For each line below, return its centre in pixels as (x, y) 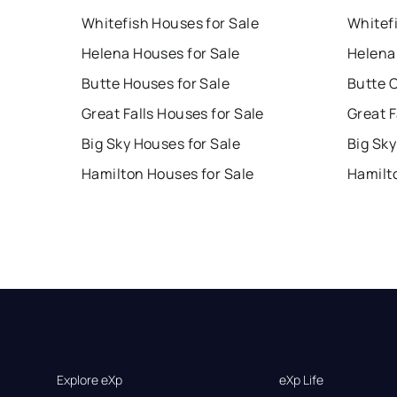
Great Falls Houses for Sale (173, 114)
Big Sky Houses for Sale (161, 144)
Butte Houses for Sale (156, 84)
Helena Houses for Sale (161, 54)
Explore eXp (90, 380)
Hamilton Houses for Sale (168, 174)
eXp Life (302, 380)
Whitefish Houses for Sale (170, 23)
